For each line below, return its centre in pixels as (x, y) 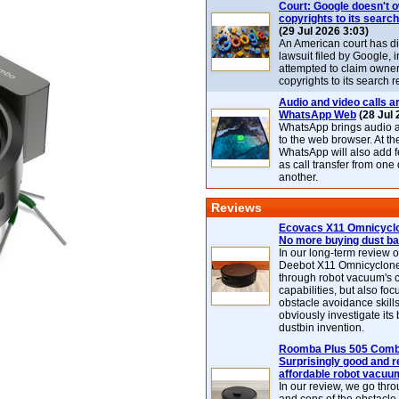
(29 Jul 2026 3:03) (324, 31)
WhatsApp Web (318, 115)
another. (298, 177)
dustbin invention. (322, 328)
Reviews (236, 208)
